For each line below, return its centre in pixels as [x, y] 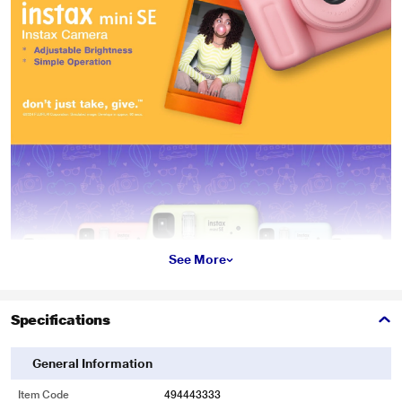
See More [197, 259]
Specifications [61, 320]
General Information [92, 363]
